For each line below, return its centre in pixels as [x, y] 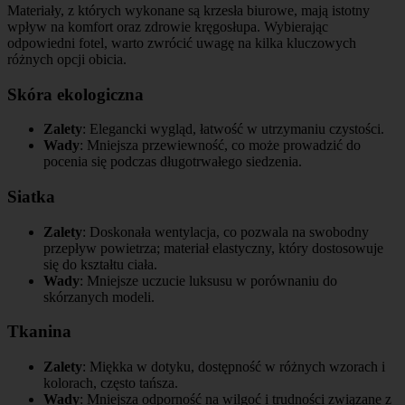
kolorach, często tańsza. [111, 383]
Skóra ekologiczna [75, 94]
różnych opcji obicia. [67, 59]
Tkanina [39, 332]
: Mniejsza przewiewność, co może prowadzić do [220, 146]
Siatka [31, 197]
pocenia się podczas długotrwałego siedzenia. [173, 162]
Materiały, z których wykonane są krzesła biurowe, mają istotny [188, 10]
